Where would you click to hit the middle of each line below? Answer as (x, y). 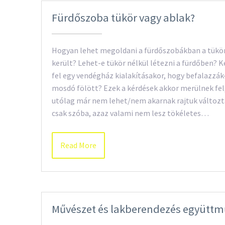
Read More (78, 145)
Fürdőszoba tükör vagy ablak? (123, 17)
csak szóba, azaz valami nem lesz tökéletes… (130, 113)
